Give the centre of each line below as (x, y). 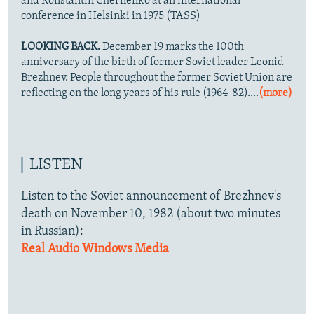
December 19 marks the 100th (172, 47)
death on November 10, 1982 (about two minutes (151, 214)
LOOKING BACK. (61, 47)
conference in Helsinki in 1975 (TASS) (111, 16)
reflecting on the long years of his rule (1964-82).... (140, 94)
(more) (275, 94)
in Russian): (52, 232)
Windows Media (125, 250)
